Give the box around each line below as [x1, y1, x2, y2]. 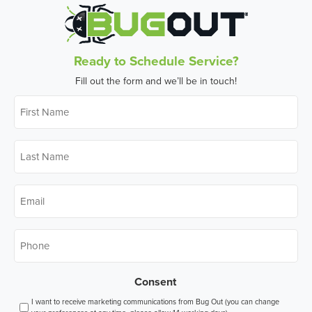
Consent [134, 274, 176, 290]
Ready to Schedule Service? [73, 51, 239, 71]
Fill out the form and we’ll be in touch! [75, 74, 237, 88]
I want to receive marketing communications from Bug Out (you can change [31, 296, 279, 308]
